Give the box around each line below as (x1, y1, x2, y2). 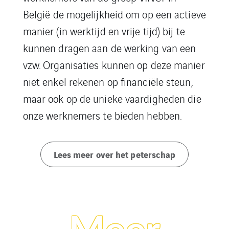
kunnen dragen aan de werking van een (22, 40, 196, 55)
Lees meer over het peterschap (53, 148, 176, 161)
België (22, 7, 51, 21)
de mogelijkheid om (53, 7, 143, 21)
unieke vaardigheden (93, 91, 188, 106)
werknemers (43, 108, 101, 123)
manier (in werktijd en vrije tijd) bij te (22, 24, 185, 38)
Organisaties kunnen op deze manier (43, 57, 205, 72)
